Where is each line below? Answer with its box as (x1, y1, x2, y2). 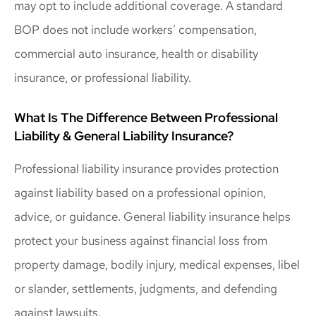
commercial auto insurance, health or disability (14, 46, 258, 62)
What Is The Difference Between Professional (14, 109, 278, 126)
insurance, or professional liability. (14, 70, 191, 86)
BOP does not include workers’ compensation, (14, 22, 257, 38)
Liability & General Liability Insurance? (14, 127, 233, 144)
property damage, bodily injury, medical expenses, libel (14, 256, 300, 272)
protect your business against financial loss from (14, 232, 267, 248)
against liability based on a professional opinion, (14, 184, 266, 200)
